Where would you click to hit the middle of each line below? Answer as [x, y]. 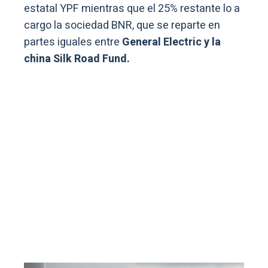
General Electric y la [170, 42]
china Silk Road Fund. [77, 59]
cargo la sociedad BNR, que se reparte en [122, 26]
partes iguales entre [72, 42]
